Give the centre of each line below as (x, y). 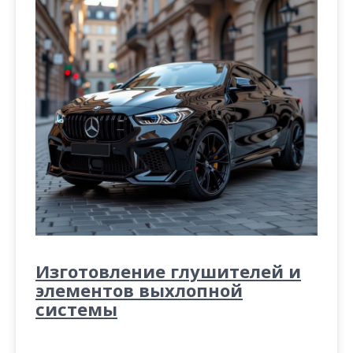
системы (76, 309)
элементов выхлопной (139, 290)
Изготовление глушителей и (168, 271)
